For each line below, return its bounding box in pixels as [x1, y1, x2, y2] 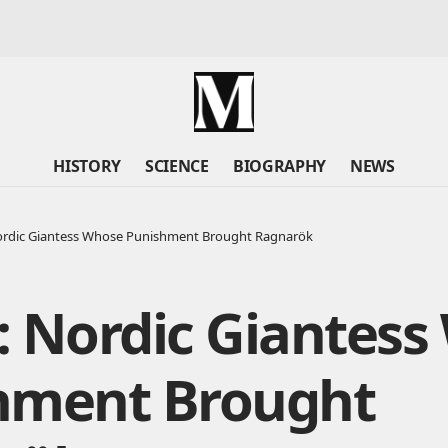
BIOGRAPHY [232, 155, 326, 177]
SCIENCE [145, 155, 209, 177]
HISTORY [53, 155, 122, 177]
